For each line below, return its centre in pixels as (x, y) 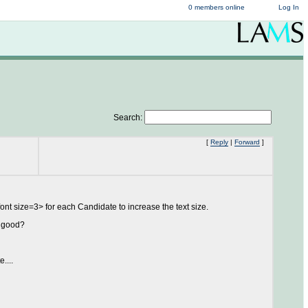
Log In (289, 7)
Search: (129, 118)
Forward (247, 142)
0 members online (217, 7)
